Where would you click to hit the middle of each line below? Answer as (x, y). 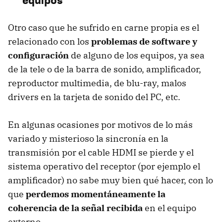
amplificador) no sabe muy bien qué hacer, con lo (111, 180)
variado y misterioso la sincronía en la (88, 139)
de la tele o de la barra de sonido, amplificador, (105, 69)
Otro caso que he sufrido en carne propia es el (104, 28)
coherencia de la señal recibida (75, 208)
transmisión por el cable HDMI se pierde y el (101, 153)
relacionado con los (50, 42)
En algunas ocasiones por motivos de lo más (100, 125)
